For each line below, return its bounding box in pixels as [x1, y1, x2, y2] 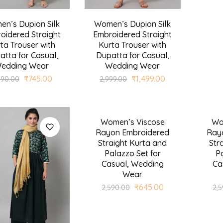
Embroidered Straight [93, 29, 172, 39]
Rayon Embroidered [96, 127, 170, 137]
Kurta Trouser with [99, 39, 167, 50]
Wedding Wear [105, 60, 160, 71]
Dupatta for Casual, [96, 50, 169, 60]
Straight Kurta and [98, 137, 167, 148]
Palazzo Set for [104, 148, 161, 158]
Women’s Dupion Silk [94, 18, 171, 29]
